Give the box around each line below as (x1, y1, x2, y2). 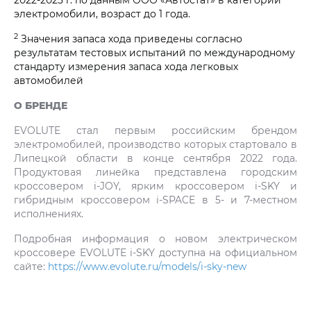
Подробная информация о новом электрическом (14, 232, 297, 246)
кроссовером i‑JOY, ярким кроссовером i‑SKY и (14, 179, 297, 193)
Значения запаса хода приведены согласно (18, 32, 242, 46)
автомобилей (14, 74, 83, 87)
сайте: (14, 260, 48, 274)
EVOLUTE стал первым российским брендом (14, 124, 297, 137)
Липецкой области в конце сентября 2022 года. (14, 151, 297, 165)
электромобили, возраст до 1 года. (14, 7, 190, 21)
